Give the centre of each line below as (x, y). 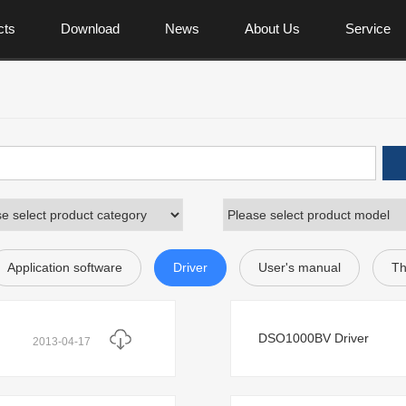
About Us (272, 29)
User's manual (299, 267)
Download (90, 29)
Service (367, 29)
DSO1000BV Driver (314, 338)
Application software (64, 267)
